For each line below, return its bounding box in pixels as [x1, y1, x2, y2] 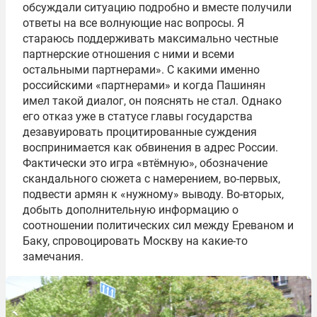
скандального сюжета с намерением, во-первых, [23, 172, 280, 186]
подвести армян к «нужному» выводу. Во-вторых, [23, 188, 284, 202]
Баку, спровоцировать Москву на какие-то [23, 234, 248, 248]
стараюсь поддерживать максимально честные [23, 32, 278, 46]
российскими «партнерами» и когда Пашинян [23, 79, 265, 93]
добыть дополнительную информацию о [23, 203, 238, 217]
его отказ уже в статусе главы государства [23, 110, 253, 124]
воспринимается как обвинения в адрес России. [23, 141, 278, 155]
